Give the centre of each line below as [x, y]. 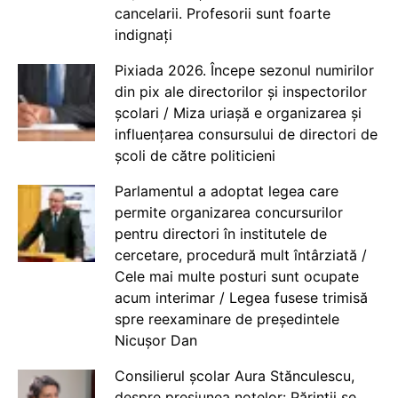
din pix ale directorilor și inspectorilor [240, 92]
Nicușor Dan [155, 341]
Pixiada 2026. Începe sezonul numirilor [244, 71]
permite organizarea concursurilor [228, 213]
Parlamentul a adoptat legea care [226, 191]
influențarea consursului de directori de [246, 135]
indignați [143, 35]
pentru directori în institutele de [220, 234]
